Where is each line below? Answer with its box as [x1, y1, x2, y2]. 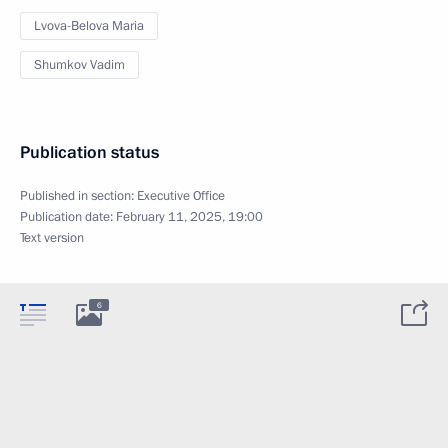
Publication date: [20, 208, 116, 226]
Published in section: [20, 187, 137, 205]
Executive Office [137, 187, 225, 205]
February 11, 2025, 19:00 [116, 208, 263, 226]
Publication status [20, 141, 159, 164]
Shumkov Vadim [34, 56, 125, 74]
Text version [20, 229, 84, 247]
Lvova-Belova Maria [34, 17, 144, 35]
